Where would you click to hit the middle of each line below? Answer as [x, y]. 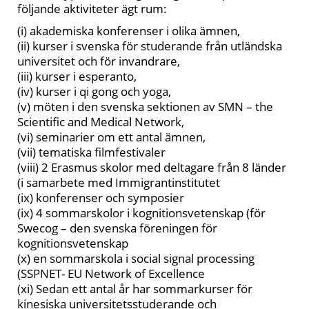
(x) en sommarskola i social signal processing [136, 258]
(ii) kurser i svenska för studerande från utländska [150, 46]
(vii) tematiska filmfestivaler [91, 152]
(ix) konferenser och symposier [101, 198]
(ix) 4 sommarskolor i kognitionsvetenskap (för [141, 213]
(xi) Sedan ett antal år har [85, 289]
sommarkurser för [203, 289]
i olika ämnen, [202, 31]
